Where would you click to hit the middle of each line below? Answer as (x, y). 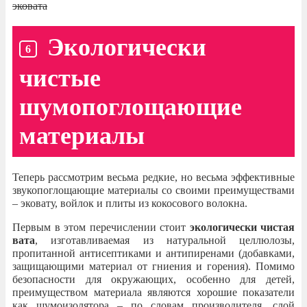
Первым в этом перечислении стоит (101, 228)
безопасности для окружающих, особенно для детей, (153, 280)
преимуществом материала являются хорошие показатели (153, 293)
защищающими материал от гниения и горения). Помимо (153, 267)
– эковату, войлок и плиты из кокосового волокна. (130, 204)
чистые (60, 78)
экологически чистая (242, 228)
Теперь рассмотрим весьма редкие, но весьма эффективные (153, 177)
